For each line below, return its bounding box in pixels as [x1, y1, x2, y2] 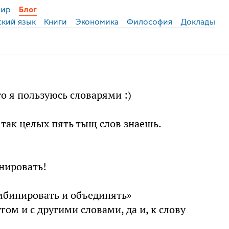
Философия [126, 16, 172, 28]
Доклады [180, 16, 215, 28]
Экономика [75, 16, 119, 28]
